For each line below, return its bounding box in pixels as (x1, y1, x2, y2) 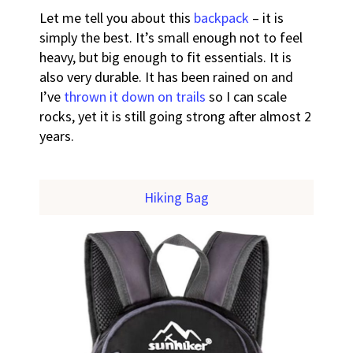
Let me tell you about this (39, 9, 195, 28)
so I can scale (206, 87, 288, 106)
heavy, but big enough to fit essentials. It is (39, 48, 292, 67)
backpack (194, 9, 250, 28)
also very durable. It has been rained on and (39, 68, 294, 87)
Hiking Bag (143, 188, 209, 207)
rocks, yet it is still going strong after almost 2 (39, 107, 312, 126)
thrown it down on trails (64, 87, 206, 106)
